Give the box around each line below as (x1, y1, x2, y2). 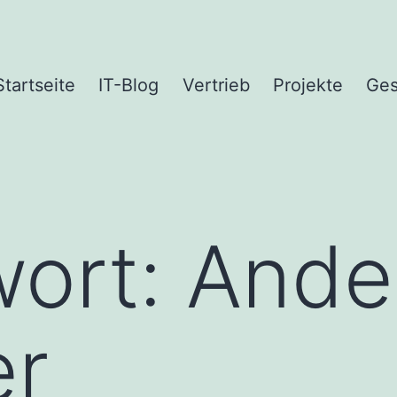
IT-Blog (98, 74, 160, 97)
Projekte (272, 74, 343, 97)
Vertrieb (182, 74, 250, 97)
